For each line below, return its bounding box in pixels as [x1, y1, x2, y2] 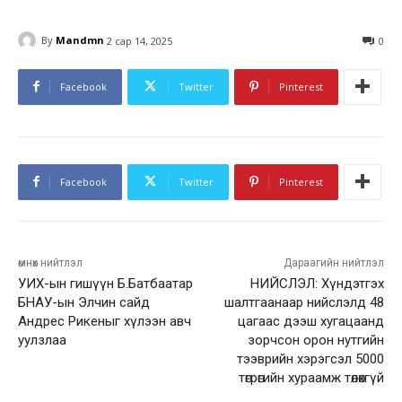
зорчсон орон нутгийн [247, 331, 384, 348]
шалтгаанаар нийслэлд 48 [223, 293, 384, 310]
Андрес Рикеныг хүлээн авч [18, 312, 191, 329]
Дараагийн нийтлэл [283, 256, 384, 269]
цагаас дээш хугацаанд [237, 312, 384, 329]
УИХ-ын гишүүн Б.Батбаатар [18, 275, 193, 292]
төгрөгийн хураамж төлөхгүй [238, 369, 384, 386]
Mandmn [56, 33, 104, 48]
